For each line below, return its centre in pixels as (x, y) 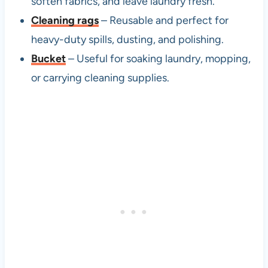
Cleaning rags (65, 21)
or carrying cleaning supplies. (100, 78)
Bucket (48, 59)
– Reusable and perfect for (163, 21)
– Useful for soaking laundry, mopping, (158, 59)
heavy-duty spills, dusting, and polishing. (127, 40)
